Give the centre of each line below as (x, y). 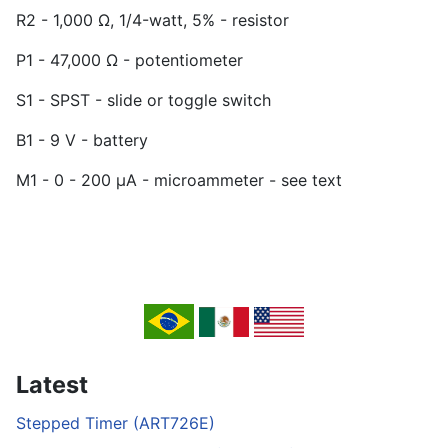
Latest (52, 385)
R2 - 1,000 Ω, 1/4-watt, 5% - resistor (152, 20)
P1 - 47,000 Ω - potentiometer (129, 60)
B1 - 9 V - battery (82, 140)
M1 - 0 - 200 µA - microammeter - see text (179, 180)
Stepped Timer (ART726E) (115, 423)
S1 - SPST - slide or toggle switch (143, 100)
